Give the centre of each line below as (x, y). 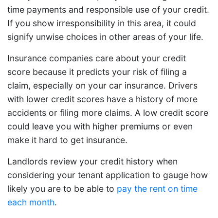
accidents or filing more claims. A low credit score (108, 112)
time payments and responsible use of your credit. (108, 9)
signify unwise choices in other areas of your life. (105, 36)
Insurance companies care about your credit (97, 58)
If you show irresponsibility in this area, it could (102, 23)
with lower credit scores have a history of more (102, 99)
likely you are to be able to (62, 188)
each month (31, 202)
